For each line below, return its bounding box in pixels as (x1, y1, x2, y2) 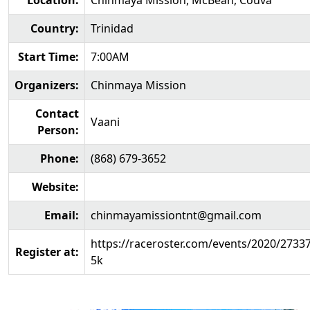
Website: (32, 179, 79, 194)
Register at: (15, 244, 79, 259)
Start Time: (18, 49, 79, 64)
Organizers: (15, 77, 79, 93)
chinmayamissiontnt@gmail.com (91, 208, 262, 223)
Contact (35, 106, 79, 121)
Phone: (40, 151, 79, 166)
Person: (37, 122, 79, 138)
